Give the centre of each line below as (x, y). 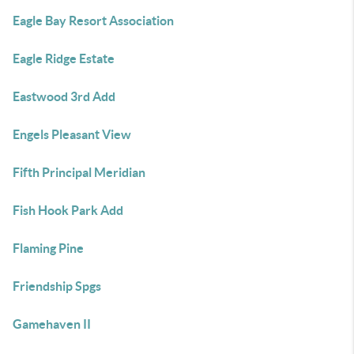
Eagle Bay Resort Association (93, 21)
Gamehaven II (52, 324)
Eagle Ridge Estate (64, 58)
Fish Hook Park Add (68, 210)
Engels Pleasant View (72, 134)
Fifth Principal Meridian (79, 172)
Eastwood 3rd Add (64, 96)
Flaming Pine (48, 248)
